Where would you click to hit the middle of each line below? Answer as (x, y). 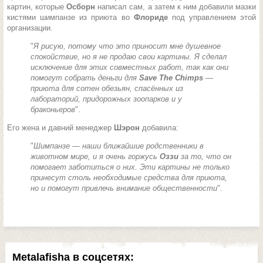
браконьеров (53, 109)
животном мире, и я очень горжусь (95, 156)
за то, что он (206, 156)
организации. (30, 28)
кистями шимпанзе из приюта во (70, 17)
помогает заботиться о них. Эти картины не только (130, 167)
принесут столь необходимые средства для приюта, (129, 178)
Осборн (82, 7)
